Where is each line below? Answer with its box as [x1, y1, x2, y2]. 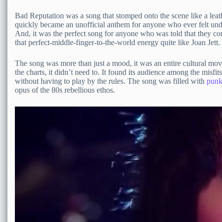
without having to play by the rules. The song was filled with [15, 77, 207, 86]
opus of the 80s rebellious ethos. [15, 86, 115, 95]
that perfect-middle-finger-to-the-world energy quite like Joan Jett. [15, 38, 220, 47]
